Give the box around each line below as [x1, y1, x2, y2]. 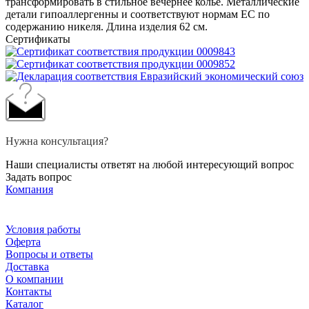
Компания [6, 183, 53, 196]
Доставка [6, 261, 49, 273]
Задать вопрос [6, 171, 72, 183]
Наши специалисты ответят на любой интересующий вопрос [6, 159, 294, 171]
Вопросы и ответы [6, 248, 93, 261]
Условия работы [6, 223, 81, 236]
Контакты [6, 286, 52, 298]
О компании [6, 273, 63, 286]
